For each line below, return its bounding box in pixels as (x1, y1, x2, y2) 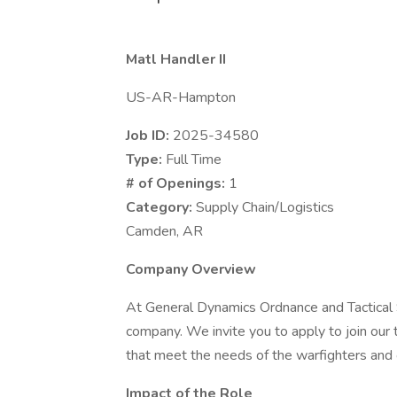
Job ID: (126, 126, 173, 145)
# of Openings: (126, 174, 229, 193)
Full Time (166, 150, 222, 169)
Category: (126, 198, 196, 217)
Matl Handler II (126, 50, 226, 69)
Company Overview (126, 260, 256, 279)
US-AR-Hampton (126, 88, 236, 107)
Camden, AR (126, 222, 203, 241)
